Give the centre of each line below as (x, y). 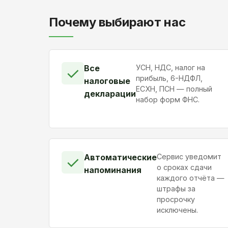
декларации (110, 94)
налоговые (107, 81)
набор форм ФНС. (168, 100)
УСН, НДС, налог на (170, 68)
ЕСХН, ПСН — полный (174, 89)
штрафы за (176, 189)
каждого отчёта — (191, 178)
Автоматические (120, 158)
